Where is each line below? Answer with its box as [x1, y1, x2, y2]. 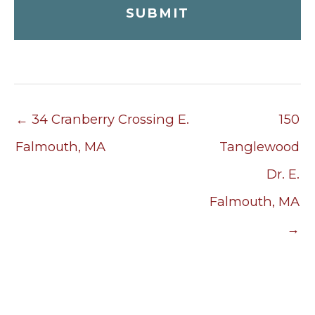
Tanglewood [219, 138, 300, 155]
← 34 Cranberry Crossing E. [15, 110, 189, 127]
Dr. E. [266, 165, 300, 182]
